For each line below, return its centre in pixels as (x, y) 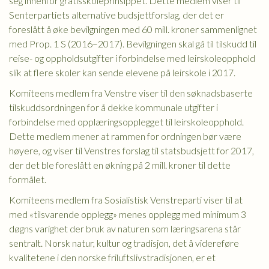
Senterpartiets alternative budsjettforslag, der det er (116, 15)
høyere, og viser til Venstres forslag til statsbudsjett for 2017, (131, 150)
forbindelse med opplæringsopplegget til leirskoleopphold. (126, 122)
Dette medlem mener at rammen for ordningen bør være (125, 136)
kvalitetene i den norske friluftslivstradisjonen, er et (112, 257)
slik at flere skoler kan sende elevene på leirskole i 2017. (122, 72)
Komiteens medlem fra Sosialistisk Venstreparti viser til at (126, 200)
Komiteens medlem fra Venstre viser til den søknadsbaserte (131, 93)
